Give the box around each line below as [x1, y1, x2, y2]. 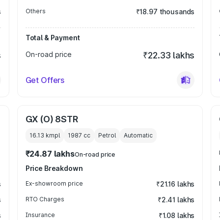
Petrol [98, 132, 116, 139]
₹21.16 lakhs [156, 180, 195, 188]
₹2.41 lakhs [157, 195, 195, 204]
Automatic [123, 132, 153, 139]
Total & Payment [25, 33, 80, 42]
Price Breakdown [25, 164, 83, 172]
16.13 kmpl [29, 132, 60, 139]
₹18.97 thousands [136, 7, 195, 16]
